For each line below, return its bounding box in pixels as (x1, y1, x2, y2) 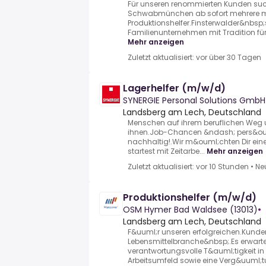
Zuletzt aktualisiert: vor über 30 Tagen (128, 52, 261, 63)
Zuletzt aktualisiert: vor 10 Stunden (128, 161, 249, 172)
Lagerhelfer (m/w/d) (123, 81, 226, 96)
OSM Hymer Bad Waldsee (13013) (123, 204, 258, 216)
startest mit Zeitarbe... (128, 146, 205, 157)
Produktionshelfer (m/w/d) (123, 191, 256, 205)
